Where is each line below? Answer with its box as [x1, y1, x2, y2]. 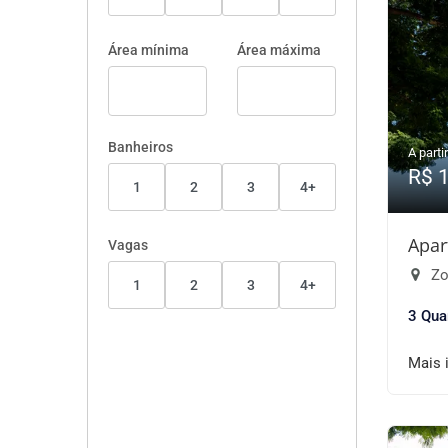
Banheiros [108, 139, 173, 155]
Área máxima [237, 42, 321, 58]
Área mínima [108, 42, 189, 58]
